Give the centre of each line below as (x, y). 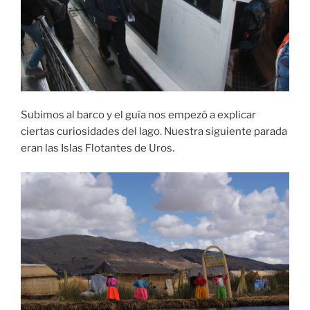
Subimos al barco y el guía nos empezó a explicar (138, 115)
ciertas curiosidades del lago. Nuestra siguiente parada (154, 132)
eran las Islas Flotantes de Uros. (98, 148)
